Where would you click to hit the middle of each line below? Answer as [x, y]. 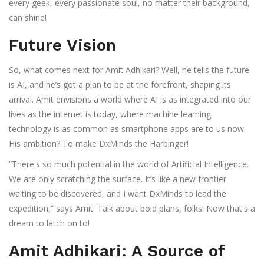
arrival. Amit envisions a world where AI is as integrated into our [130, 100]
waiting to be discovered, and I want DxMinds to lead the [118, 194]
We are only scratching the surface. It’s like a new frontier [118, 179]
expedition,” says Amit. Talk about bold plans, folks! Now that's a [132, 209]
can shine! [28, 18]
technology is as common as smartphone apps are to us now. [127, 129]
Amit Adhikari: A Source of [117, 251]
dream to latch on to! [49, 223]
